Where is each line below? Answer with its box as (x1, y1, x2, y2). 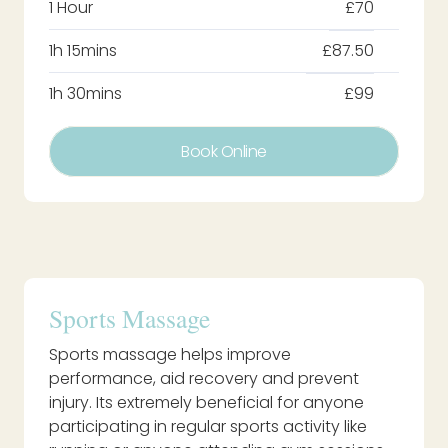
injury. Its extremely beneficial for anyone (49, 391, 364, 415)
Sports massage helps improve (49, 343, 291, 367)
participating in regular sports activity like (49, 415, 367, 439)
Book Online (181, 139, 267, 163)
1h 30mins (49, 81, 122, 105)
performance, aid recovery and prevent (49, 367, 359, 391)
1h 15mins (49, 38, 117, 62)
